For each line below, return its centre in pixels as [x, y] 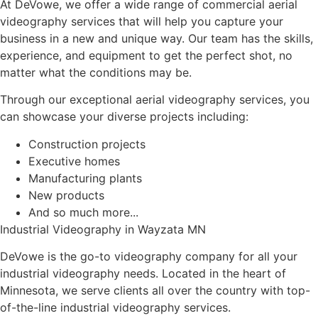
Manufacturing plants [85, 178]
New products [66, 195]
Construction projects [87, 144]
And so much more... [83, 212]
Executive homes [74, 161]
